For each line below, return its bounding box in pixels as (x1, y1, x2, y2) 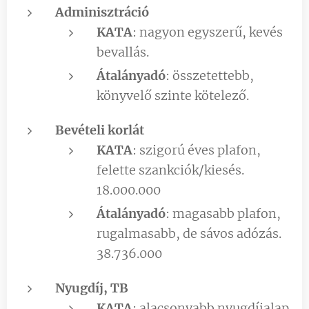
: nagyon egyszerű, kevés (132, 23, 283, 40)
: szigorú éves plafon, (132, 141, 261, 158)
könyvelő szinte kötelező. (97, 87, 249, 103)
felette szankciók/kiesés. (97, 161, 244, 178)
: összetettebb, (166, 67, 254, 83)
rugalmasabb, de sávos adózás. (97, 225, 281, 241)
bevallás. (97, 43, 149, 60)
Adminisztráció (55, 3, 149, 20)
